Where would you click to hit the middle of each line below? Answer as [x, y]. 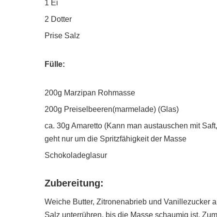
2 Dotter [58, 19]
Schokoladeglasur [76, 155]
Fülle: [55, 64]
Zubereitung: [74, 183]
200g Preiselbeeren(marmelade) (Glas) [112, 109]
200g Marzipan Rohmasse [90, 93]
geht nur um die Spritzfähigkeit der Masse [116, 139]
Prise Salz [62, 36]
